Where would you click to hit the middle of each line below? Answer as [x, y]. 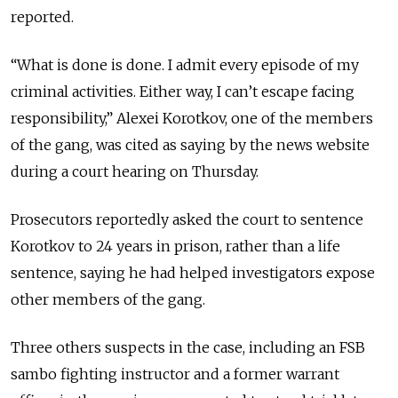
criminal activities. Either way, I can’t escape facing [183, 92]
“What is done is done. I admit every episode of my [185, 65]
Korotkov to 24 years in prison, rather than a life [175, 247]
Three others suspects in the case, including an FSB [188, 348]
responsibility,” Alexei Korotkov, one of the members [192, 119]
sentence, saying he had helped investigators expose [193, 273]
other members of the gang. [108, 300]
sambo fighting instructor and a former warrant [175, 374]
